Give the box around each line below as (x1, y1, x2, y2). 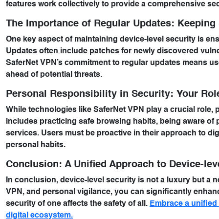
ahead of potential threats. (6, 71, 102, 79)
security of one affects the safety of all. (6, 200, 150, 208)
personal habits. (6, 141, 66, 149)
